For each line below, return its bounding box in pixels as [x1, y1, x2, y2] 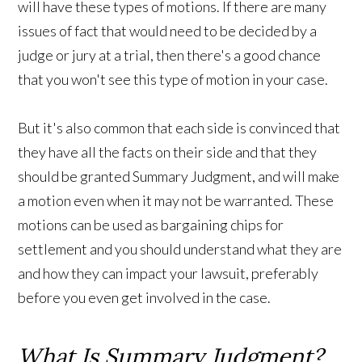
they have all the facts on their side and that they [18, 142, 318, 161]
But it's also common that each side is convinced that [18, 118, 341, 137]
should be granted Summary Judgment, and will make [18, 166, 340, 185]
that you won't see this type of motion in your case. [18, 69, 329, 88]
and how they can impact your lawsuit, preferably [18, 263, 319, 282]
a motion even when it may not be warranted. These [18, 191, 335, 209]
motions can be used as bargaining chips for [18, 215, 284, 234]
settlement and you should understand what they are [18, 239, 343, 258]
